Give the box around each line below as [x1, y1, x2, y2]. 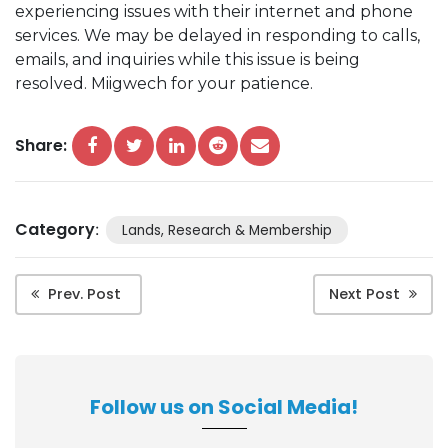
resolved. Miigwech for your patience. [15, 73, 313, 93]
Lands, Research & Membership [121, 220, 332, 240]
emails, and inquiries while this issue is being [15, 49, 360, 69]
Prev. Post [48, 283, 121, 304]
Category [15, 217, 95, 241]
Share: [15, 133, 67, 157]
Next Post [329, 283, 400, 304]
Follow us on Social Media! [90, 392, 358, 421]
